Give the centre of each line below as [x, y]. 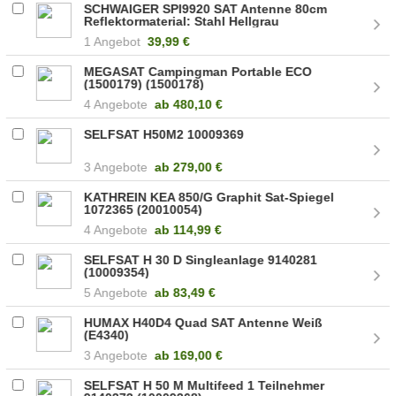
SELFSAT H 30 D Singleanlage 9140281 [201, 259]
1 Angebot [113, 41]
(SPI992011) [119, 33]
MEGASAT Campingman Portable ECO [198, 71]
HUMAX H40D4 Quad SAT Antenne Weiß [204, 322]
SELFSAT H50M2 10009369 [164, 134]
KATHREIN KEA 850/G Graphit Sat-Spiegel [209, 197]
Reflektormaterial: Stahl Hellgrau [182, 21]
